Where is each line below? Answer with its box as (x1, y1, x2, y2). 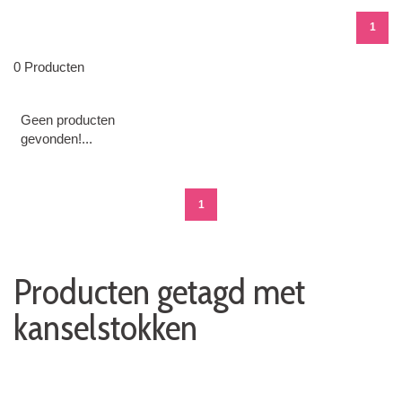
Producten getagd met (13, 268, 305, 313)
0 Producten (13, 58, 84, 74)
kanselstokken (13, 304, 197, 349)
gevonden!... (20, 131, 92, 147)
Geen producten (20, 112, 115, 128)
